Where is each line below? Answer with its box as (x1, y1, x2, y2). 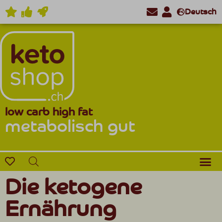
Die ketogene (5, 173, 142, 200)
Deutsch (184, 7, 217, 16)
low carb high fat (5, 105, 93, 119)
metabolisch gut (5, 116, 135, 137)
